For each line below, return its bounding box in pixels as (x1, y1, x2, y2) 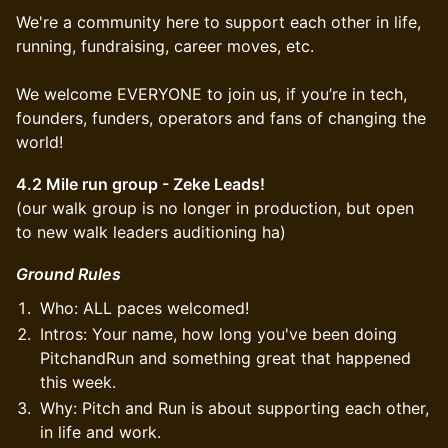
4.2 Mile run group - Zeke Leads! (16, 174, 265, 194)
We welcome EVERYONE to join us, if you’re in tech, (16, 84, 407, 104)
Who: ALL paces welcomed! (40, 298, 249, 318)
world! (16, 132, 63, 152)
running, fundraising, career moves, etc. (16, 36, 314, 56)
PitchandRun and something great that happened (40, 348, 411, 368)
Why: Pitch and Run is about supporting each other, (40, 398, 429, 418)
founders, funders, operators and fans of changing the (16, 108, 426, 128)
